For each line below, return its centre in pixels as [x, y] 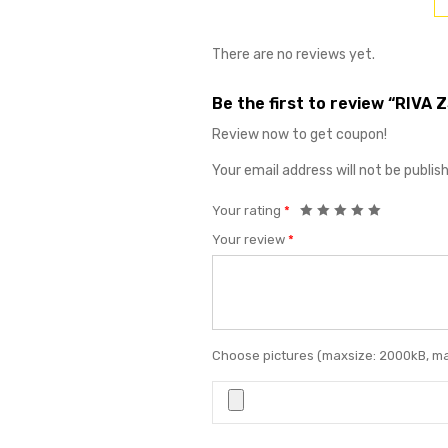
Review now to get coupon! [299, 134]
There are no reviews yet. [293, 54]
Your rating [248, 210]
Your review [250, 239]
